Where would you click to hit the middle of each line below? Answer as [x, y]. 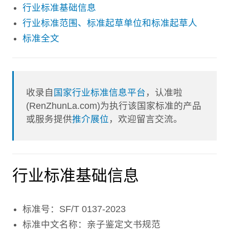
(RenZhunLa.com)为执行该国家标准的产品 [114, 106]
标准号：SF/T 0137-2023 [74, 209]
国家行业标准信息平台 [100, 93]
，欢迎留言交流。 [146, 119]
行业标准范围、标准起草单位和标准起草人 [110, 23]
